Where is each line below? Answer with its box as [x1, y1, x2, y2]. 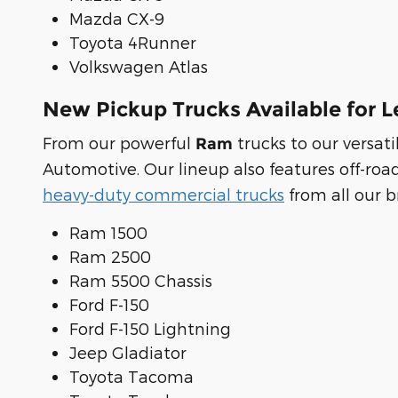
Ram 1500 [69, 223, 147, 243]
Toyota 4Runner [69, 32, 196, 52]
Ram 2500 [69, 247, 151, 267]
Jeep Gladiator [69, 343, 187, 362]
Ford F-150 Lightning [69, 319, 231, 338]
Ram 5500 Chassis [69, 271, 212, 291]
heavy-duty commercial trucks [43, 185, 284, 204]
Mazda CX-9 [69, 8, 164, 28]
